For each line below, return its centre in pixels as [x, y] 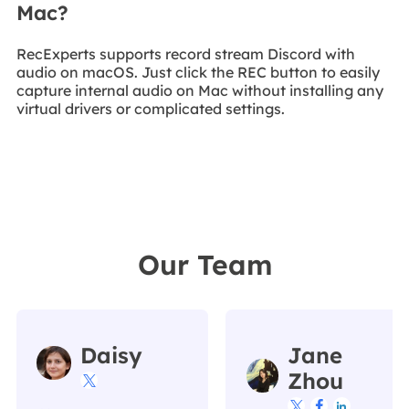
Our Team [204, 264]
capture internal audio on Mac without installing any [199, 91]
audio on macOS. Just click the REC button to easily [198, 73]
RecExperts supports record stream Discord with [185, 54]
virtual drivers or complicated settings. [150, 109]
